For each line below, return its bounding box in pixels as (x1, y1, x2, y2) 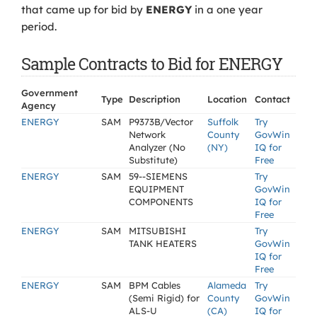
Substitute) (129, 154, 178, 166)
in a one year (192, 3, 263, 16)
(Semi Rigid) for (129, 292, 200, 304)
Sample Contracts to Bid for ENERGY (21, 53, 282, 74)
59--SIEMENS (129, 171, 188, 182)
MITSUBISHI (129, 225, 186, 236)
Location (207, 93, 247, 105)
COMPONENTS (129, 196, 193, 207)
